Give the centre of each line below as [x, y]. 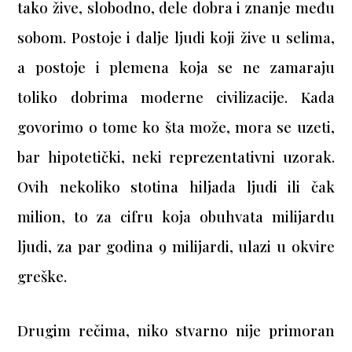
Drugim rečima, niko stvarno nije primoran [176, 331]
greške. [42, 277]
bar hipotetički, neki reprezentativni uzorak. [176, 157]
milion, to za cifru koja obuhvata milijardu [176, 217]
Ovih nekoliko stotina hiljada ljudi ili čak [176, 187]
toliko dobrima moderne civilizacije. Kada [176, 97]
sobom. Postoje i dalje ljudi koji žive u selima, [176, 38]
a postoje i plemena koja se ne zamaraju [176, 68]
